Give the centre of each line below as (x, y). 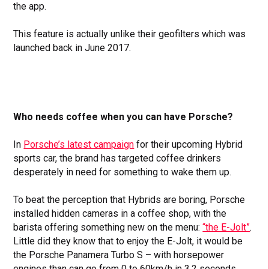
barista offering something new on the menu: (108, 228)
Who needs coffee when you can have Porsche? (123, 117)
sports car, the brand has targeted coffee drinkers (117, 159)
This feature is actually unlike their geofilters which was (130, 34)
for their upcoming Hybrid (189, 145)
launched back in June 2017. (72, 48)
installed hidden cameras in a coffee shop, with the (120, 214)
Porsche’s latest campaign (79, 145)
